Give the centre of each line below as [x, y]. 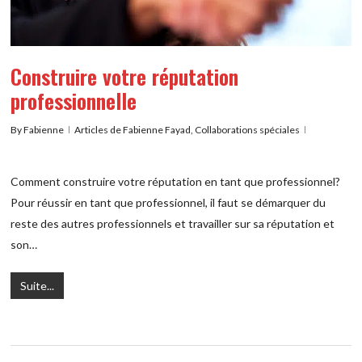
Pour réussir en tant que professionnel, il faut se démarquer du [168, 203]
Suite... [38, 286]
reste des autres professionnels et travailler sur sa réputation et [173, 224]
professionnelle [74, 101]
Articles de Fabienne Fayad [133, 130]
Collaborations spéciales [248, 130]
